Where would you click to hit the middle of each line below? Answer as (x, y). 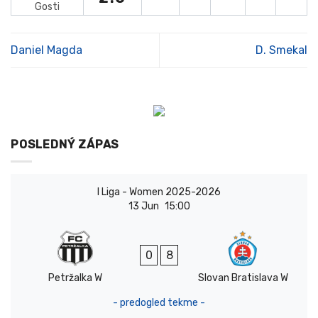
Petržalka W (75, 278)
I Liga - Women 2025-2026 (159, 192)
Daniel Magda (46, 50)
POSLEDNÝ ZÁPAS (65, 144)
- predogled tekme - (159, 303)
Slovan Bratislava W (243, 278)
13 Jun (143, 207)
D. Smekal (281, 50)
